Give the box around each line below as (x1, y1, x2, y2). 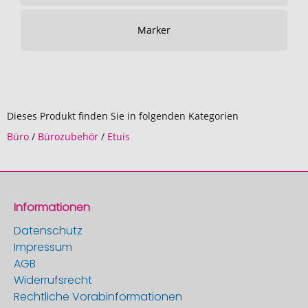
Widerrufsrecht (14, 272, 92, 288)
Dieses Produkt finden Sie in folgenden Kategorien (7, 109, 239, 122)
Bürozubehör (38, 130, 98, 143)
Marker (137, 23, 170, 36)
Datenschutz (14, 223, 82, 239)
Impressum (14, 239, 72, 255)
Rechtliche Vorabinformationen (14, 289, 182, 305)
